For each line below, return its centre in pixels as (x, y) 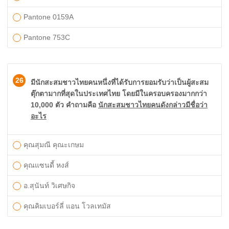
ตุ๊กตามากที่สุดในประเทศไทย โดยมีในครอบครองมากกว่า (119, 94)
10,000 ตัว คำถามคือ (64, 105)
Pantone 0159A (49, 17)
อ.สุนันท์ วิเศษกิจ (49, 186)
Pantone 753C (47, 37)
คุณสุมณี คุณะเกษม (54, 145)
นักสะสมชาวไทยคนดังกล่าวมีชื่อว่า (153, 105)
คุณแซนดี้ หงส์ (46, 165)
